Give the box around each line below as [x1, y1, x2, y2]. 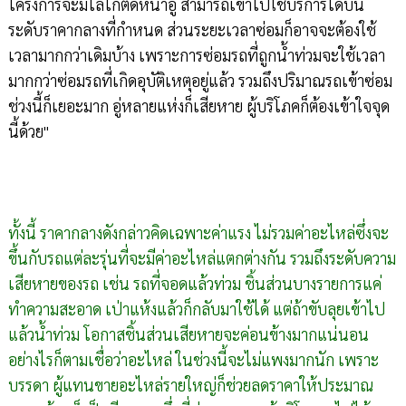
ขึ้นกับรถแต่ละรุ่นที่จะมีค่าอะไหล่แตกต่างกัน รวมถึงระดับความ [7, 247, 396, 269]
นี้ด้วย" [7, 121, 49, 142]
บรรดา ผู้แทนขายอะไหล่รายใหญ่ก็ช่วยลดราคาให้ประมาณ [7, 374, 373, 396]
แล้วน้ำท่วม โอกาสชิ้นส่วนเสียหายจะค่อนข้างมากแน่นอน [7, 324, 369, 345]
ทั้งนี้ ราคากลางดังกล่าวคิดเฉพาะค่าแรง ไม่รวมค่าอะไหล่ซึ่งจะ [7, 222, 389, 244]
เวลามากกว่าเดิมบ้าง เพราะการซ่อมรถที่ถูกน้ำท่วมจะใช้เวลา [7, 44, 385, 66]
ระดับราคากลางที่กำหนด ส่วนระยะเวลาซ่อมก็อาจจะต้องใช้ [7, 19, 376, 41]
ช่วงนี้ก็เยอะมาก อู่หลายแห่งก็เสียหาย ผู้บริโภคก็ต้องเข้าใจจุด [7, 95, 390, 117]
